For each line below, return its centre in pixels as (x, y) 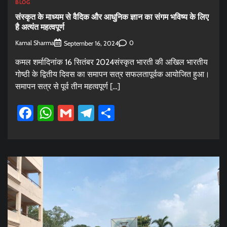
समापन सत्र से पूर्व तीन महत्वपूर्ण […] (68, 86)
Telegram (125, 112)
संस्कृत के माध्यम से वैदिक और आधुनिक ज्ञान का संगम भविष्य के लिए (112, 16)
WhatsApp (90, 112)
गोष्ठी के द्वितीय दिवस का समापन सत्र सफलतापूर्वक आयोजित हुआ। (112, 74)
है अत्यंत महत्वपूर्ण (40, 27)
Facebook (66, 112)
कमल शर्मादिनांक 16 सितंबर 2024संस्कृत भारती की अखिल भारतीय (111, 62)
